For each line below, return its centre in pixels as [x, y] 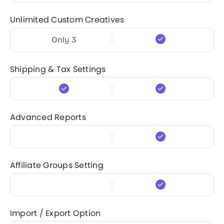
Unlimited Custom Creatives [67, 19]
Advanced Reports [48, 117]
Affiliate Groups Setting [57, 165]
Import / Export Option [55, 213]
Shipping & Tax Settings [58, 69]
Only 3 [64, 39]
